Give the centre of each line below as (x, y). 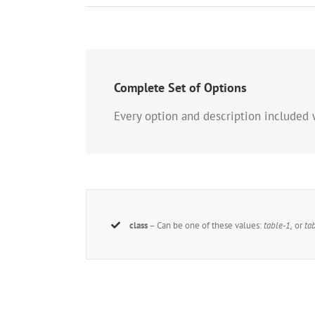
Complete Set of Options (180, 88)
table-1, (278, 226)
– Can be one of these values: (206, 226)
